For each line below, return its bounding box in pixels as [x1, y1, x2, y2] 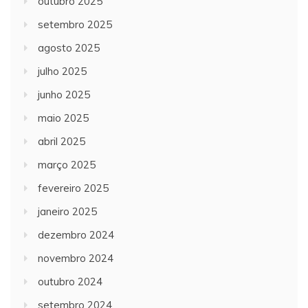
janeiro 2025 [38, 205, 97, 219]
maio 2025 [38, 111, 89, 125]
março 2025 [38, 158, 96, 172]
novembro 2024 [38, 252, 113, 265]
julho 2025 [38, 65, 87, 78]
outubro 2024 [38, 275, 102, 289]
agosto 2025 [38, 41, 100, 55]
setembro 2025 [38, 18, 112, 32]
